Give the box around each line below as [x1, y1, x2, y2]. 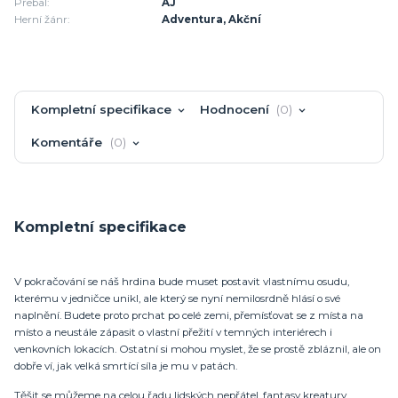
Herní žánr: [14, 13, 69, 27]
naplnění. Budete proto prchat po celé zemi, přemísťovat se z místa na [14, 309, 363, 322]
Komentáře [31, 134, 107, 149]
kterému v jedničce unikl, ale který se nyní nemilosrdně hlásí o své [14, 292, 340, 306]
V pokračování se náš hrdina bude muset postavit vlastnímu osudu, [14, 275, 349, 289]
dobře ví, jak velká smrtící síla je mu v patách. [14, 360, 237, 373]
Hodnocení [199, 102, 273, 117]
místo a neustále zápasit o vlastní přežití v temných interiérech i [14, 326, 332, 339]
